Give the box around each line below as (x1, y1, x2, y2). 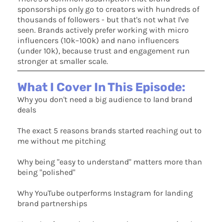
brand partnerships (17, 199, 87, 209)
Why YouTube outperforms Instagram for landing (17, 188, 193, 198)
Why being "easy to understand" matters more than (17, 157, 202, 167)
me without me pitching (17, 136, 106, 146)
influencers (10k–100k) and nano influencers (17, 36, 179, 46)
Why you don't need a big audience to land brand (17, 95, 192, 105)
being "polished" (17, 167, 75, 177)
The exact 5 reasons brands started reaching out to (17, 126, 202, 136)
